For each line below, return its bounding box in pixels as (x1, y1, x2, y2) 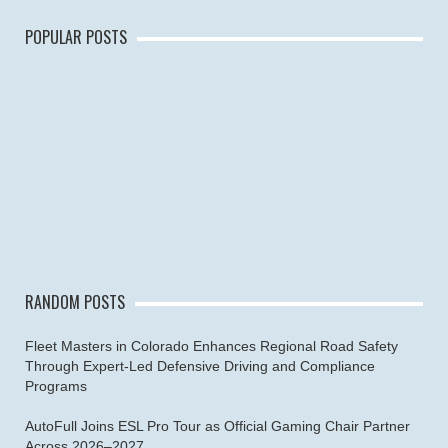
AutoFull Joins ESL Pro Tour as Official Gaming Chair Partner (25, 417, 410, 434)
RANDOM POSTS (25, 289, 125, 314)
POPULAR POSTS (25, 24, 127, 49)
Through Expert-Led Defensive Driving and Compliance (25, 357, 375, 374)
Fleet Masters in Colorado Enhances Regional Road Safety (25, 337, 398, 354)
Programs (25, 377, 87, 394)
